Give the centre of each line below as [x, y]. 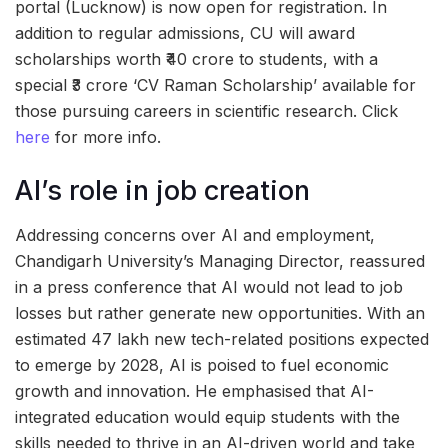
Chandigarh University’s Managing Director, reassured [220, 261]
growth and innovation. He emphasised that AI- [194, 391]
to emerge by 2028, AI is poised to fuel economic [202, 365]
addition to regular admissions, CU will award [185, 33]
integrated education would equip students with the [207, 417]
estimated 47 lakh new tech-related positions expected [222, 339]
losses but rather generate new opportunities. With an [220, 313]
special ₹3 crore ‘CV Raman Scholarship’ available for [215, 85]
